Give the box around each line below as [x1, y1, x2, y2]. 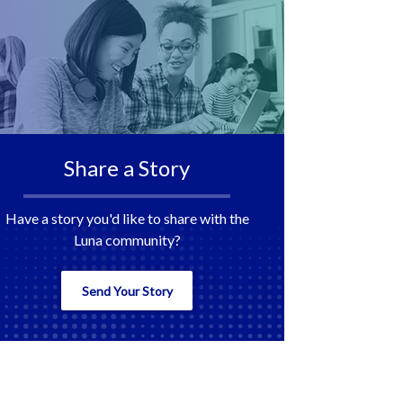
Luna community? [73, 231, 181, 248]
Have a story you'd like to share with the [4, 210, 249, 227]
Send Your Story [82, 283, 173, 299]
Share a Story [64, 155, 190, 181]
